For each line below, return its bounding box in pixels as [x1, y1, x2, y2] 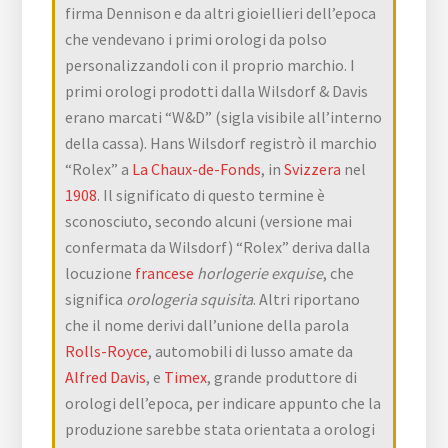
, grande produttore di [207, 366, 358, 387]
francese [135, 262, 195, 283]
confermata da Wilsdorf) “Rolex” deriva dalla [65, 236, 371, 257]
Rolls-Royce [65, 340, 149, 361]
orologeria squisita [126, 288, 254, 309]
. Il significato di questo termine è [97, 184, 326, 205]
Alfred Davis [65, 366, 147, 387]
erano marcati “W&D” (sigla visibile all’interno [65, 106, 383, 127]
